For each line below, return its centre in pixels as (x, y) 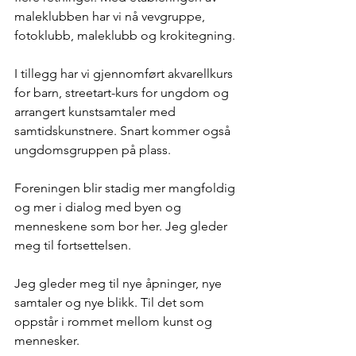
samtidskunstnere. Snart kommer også (124, 131)
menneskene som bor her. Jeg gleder (122, 226)
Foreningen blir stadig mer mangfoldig (126, 188)
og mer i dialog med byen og (99, 207)
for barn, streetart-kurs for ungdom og (123, 93)
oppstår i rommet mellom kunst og (115, 321)
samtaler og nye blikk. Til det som (111, 302)
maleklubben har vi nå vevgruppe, (111, 16)
